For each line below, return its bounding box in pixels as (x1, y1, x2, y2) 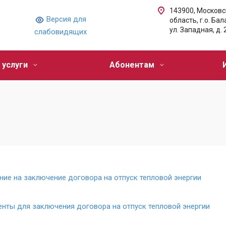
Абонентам (109, 60, 156, 70)
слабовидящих (34, 27, 87, 37)
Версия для (46, 15, 87, 24)
